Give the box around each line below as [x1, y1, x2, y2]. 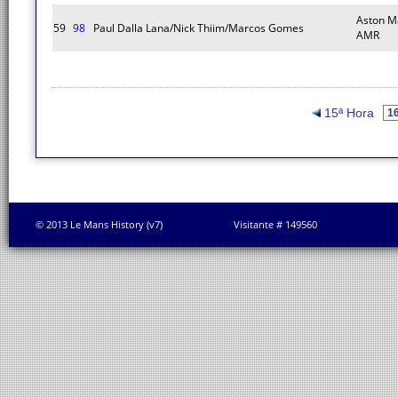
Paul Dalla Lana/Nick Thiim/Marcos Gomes [93, 20, 304, 36]
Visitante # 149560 [234, 218, 317, 231]
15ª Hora [320, 106, 381, 120]
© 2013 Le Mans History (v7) [36, 218, 163, 231]
